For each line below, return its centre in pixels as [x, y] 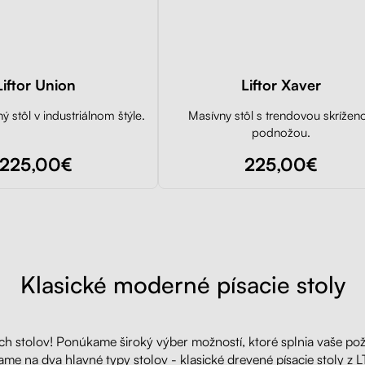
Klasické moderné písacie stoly [182, 284]
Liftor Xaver [281, 84]
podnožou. [281, 132]
